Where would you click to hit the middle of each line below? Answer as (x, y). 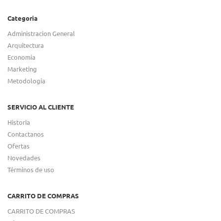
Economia (21, 57)
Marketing (22, 69)
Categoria (22, 18)
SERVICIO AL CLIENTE (41, 107)
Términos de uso (31, 169)
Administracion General (41, 33)
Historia (19, 122)
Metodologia (26, 80)
